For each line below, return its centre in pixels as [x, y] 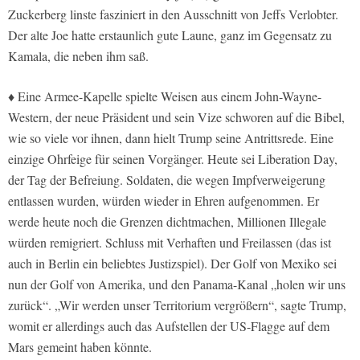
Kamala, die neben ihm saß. [78, 56]
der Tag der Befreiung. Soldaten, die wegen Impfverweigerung [167, 180]
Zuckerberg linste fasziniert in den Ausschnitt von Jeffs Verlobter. [173, 14]
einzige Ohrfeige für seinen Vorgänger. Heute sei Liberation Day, [173, 159]
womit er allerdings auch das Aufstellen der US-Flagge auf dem [169, 326]
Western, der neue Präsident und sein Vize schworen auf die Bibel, [176, 117]
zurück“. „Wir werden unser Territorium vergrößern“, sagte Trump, [177, 305]
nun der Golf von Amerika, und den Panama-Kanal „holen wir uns [177, 284]
